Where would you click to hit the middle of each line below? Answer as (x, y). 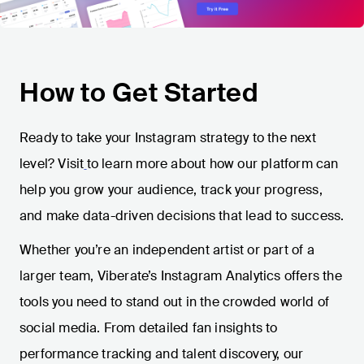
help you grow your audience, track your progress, (171, 189)
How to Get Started (139, 92)
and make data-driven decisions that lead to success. (182, 215)
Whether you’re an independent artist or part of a (167, 249)
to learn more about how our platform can (212, 163)
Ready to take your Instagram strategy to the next (168, 137)
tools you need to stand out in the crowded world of (175, 301)
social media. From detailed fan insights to (149, 327)
